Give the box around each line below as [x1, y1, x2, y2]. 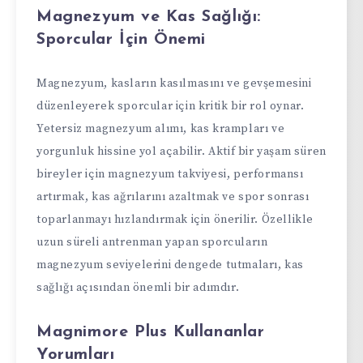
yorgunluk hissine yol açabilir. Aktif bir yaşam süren [36, 143, 327, 159]
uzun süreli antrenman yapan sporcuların [36, 234, 268, 250]
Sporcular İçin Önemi [36, 32, 206, 49]
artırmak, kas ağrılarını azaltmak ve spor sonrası [36, 189, 310, 204]
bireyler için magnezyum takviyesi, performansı [36, 166, 304, 181]
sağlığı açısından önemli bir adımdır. [36, 280, 240, 295]
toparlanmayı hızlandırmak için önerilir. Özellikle [36, 211, 314, 227]
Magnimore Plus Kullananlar [36, 323, 265, 340]
